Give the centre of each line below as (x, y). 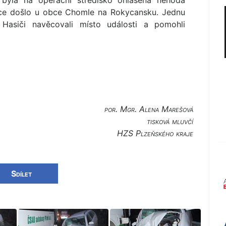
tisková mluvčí (170, 121)
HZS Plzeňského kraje (155, 133)
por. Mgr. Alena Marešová (149, 109)
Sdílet (22, 174)
